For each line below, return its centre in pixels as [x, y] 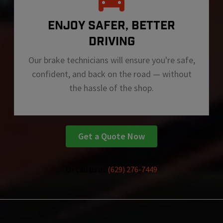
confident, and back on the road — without [111, 74]
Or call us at [87, 169]
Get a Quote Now [111, 136]
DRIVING [111, 41]
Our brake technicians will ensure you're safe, [111, 60]
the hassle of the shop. [111, 88]
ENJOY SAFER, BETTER [111, 25]
